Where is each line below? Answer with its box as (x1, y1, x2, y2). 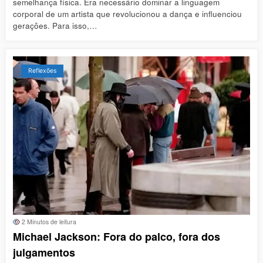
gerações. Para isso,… (13, 20, 97, 32)
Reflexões (28, 67, 56, 75)
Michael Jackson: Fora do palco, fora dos (13, 229, 220, 245)
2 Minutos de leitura (20, 217, 76, 227)
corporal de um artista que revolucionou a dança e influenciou (13, 8, 242, 20)
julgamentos (13, 245, 75, 261)
